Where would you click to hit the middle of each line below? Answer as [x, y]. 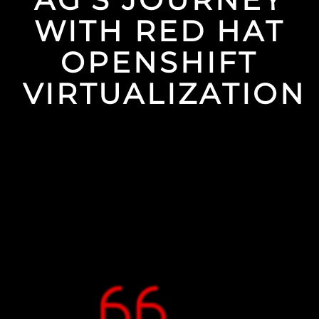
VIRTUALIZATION [165, 94]
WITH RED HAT [159, 31]
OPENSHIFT [159, 62]
